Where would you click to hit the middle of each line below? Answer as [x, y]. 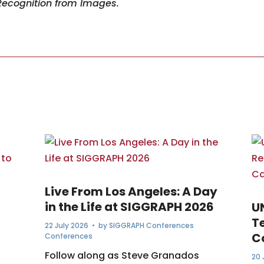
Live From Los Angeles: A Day [131, 192]
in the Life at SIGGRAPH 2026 [129, 207]
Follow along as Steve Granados [122, 255]
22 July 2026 [66, 225]
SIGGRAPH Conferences [151, 225]
